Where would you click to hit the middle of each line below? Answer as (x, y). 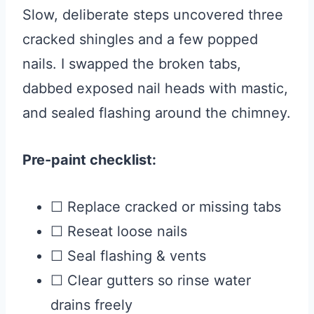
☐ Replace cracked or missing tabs (166, 206)
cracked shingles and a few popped (140, 39)
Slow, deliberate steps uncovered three (153, 14)
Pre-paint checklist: (89, 159)
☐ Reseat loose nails (119, 231)
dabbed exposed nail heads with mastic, (155, 88)
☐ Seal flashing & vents (128, 255)
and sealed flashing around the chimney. (157, 112)
